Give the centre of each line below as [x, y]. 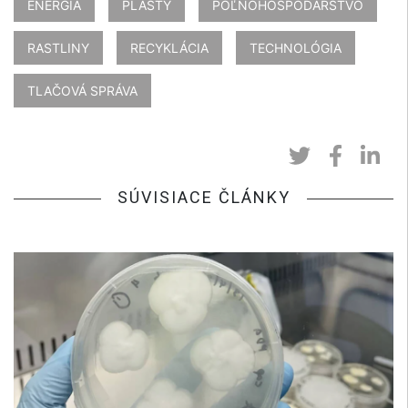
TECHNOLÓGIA [296, 48]
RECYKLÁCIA [169, 48]
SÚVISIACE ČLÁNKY [204, 198]
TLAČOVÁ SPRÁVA [82, 91]
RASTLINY [58, 48]
